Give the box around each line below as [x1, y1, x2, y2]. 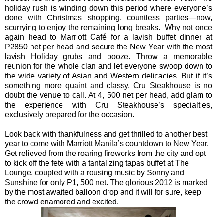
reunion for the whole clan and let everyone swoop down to [5, 62, 212, 70]
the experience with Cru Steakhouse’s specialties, [5, 100, 212, 109]
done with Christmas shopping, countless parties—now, [5, 13, 212, 22]
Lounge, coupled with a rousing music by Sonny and [5, 168, 184, 177]
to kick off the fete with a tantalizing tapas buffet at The [5, 158, 189, 167]
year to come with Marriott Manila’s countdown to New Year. [5, 139, 209, 148]
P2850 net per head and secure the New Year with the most [5, 42, 212, 51]
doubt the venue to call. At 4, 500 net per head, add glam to [5, 91, 212, 99]
